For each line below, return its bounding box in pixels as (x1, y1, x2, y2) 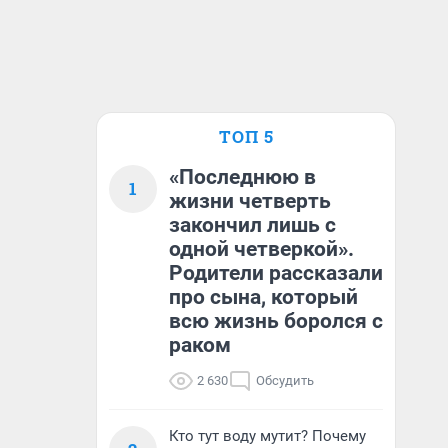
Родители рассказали (169, 261, 383, 285)
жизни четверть (169, 189, 331, 213)
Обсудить (256, 373, 314, 388)
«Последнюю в (169, 165, 316, 189)
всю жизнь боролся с (169, 309, 383, 333)
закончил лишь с (169, 213, 336, 237)
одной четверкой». (169, 237, 354, 261)
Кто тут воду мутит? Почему (169, 427, 366, 445)
